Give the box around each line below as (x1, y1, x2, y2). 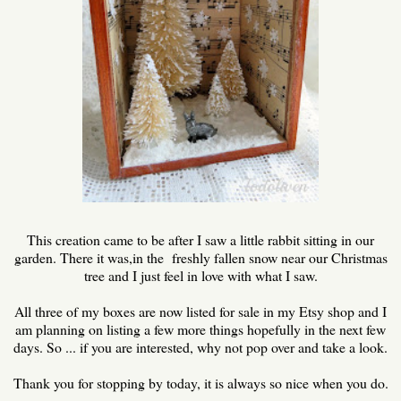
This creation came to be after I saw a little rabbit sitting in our (27, 229, 374, 249)
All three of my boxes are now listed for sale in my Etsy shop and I (14, 301, 387, 320)
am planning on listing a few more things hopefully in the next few (15, 319, 386, 338)
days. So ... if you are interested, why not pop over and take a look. (13, 337, 388, 356)
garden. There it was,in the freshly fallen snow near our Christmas (13, 247, 388, 267)
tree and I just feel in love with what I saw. (83, 265, 318, 285)
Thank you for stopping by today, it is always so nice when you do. (13, 372, 388, 392)
